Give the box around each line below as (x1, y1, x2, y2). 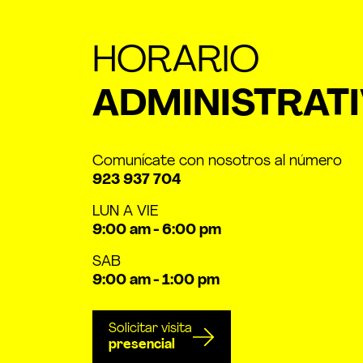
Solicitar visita (109, 322, 192, 336)
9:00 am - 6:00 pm (92, 223, 221, 239)
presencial (109, 339, 175, 352)
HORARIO (92, 44, 259, 81)
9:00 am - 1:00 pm (92, 273, 220, 289)
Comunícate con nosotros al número (92, 154, 342, 170)
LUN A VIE (92, 204, 158, 220)
